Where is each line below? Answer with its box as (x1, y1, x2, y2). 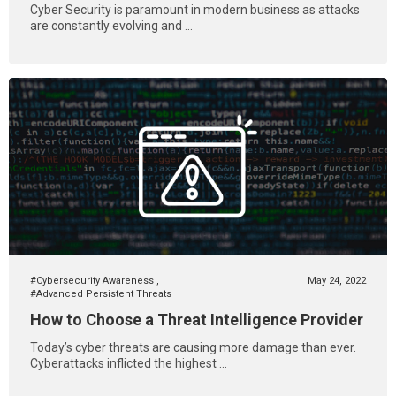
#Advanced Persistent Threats (30, 288, 171, 300)
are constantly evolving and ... (30, 19, 193, 33)
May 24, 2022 (308, 275, 366, 286)
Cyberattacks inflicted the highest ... (30, 356, 227, 370)
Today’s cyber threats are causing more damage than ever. (30, 340, 356, 354)
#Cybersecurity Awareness (30, 275, 156, 286)
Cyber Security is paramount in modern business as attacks (30, 3, 360, 17)
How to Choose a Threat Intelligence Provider (30, 310, 363, 329)
